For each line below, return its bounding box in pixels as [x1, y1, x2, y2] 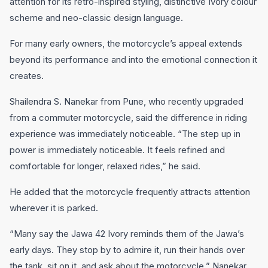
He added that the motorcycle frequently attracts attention [10, 186, 250, 197]
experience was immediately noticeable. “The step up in [10, 128, 240, 139]
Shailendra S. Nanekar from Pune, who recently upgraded [10, 96, 243, 107]
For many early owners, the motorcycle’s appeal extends [10, 38, 242, 49]
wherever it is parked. [10, 202, 98, 214]
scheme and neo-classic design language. [10, 12, 183, 23]
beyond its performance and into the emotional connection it [10, 54, 257, 65]
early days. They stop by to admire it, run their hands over [10, 244, 245, 255]
